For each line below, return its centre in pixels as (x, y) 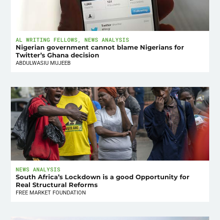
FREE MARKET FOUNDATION (51, 192)
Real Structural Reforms (57, 185)
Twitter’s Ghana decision (58, 55)
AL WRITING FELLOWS (47, 39)
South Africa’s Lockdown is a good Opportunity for (103, 177)
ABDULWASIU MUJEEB (43, 63)
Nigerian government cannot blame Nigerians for (100, 47)
